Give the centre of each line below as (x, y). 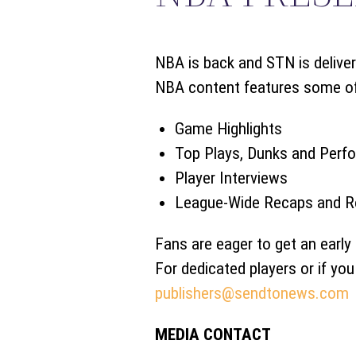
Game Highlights (228, 129)
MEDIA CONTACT (213, 335)
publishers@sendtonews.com (252, 294)
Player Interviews (231, 178)
